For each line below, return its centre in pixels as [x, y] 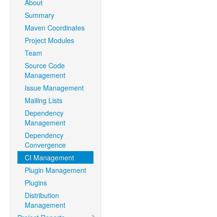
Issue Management [54, 88]
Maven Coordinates [55, 28]
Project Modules [49, 40]
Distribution [42, 195]
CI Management [49, 157]
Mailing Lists [44, 100]
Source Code [45, 65]
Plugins [36, 183]
